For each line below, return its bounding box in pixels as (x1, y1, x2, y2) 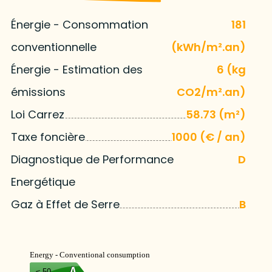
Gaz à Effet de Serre (10, 197, 120, 212)
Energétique (10, 174, 75, 190)
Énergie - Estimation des (10, 62, 143, 78)
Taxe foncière (10, 129, 85, 145)
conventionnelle (10, 39, 97, 55)
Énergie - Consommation (10, 17, 148, 33)
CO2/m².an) (177, 84, 246, 100)
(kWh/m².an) (171, 39, 246, 55)
